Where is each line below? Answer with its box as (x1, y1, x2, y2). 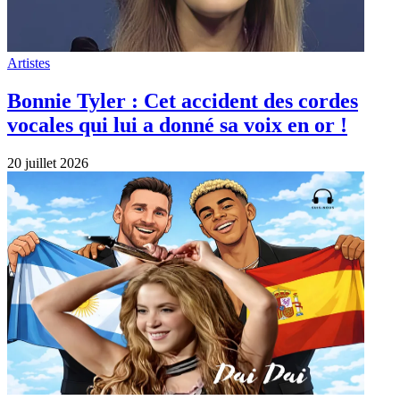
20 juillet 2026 (7, 154, 88, 171)
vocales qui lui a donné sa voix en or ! (7, 112, 347, 137)
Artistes (7, 54, 50, 71)
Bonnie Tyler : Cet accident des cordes (7, 88, 358, 112)
